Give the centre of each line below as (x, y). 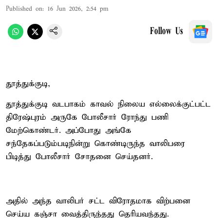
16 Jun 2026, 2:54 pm (78, 9)
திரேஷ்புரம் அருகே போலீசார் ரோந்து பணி (87, 117)
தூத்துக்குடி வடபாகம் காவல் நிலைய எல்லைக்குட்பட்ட (108, 104)
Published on (24, 9)
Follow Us (166, 31)
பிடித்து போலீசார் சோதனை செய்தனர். (79, 157)
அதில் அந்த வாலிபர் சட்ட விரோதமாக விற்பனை (98, 201)
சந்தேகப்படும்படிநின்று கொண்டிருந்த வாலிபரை (95, 144)
